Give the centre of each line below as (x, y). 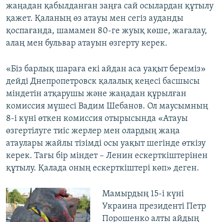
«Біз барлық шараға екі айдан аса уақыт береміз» (106, 69)
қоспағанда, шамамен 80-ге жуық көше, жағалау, (107, 31)
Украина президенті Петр (154, 207)
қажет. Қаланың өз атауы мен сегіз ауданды (95, 19)
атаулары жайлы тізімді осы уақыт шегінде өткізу (106, 144)
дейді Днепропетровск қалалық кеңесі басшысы (103, 82)
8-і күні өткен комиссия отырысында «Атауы (97, 119)
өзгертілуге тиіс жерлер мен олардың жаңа (93, 131)
